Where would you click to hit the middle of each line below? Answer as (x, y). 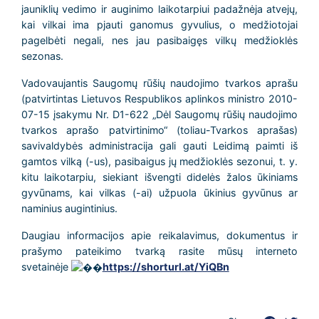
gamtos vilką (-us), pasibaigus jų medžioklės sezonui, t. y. (159, 161)
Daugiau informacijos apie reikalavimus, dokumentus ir (159, 235)
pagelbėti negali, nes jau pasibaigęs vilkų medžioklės (159, 40)
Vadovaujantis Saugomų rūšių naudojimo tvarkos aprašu (159, 83)
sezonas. (42, 56)
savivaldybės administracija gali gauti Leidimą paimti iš (159, 146)
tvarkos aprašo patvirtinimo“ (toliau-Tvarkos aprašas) (159, 130)
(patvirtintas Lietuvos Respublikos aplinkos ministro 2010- (159, 99)
